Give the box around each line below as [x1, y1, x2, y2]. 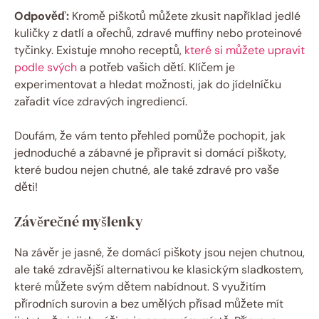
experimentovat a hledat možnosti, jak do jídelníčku [14, 76, 281, 92]
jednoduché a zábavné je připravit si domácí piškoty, [14, 145, 286, 160]
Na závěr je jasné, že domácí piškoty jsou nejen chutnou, [14, 244, 305, 260]
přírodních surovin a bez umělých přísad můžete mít [14, 296, 283, 311]
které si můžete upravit [184, 42, 305, 58]
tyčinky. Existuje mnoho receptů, [14, 42, 184, 58]
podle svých [14, 59, 77, 75]
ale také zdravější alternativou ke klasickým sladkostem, [14, 261, 303, 277]
